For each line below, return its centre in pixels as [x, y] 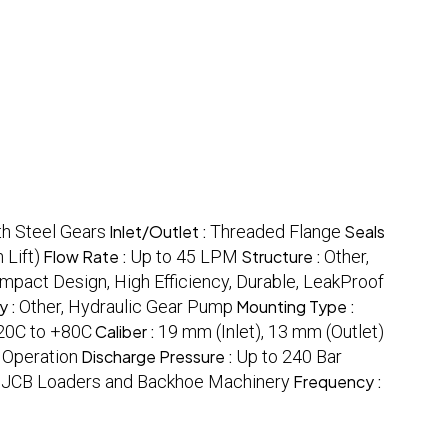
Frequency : [337, 382]
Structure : [282, 257]
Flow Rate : [86, 257]
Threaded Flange [275, 232]
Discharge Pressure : [158, 357]
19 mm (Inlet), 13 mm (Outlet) [271, 332]
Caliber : [126, 332]
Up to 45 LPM [184, 257]
